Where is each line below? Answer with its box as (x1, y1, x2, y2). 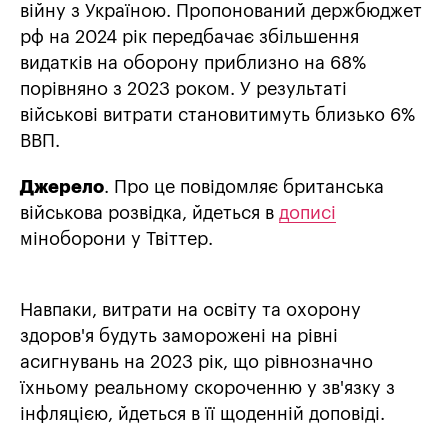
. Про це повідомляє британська (104, 178, 384, 197)
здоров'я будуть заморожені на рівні (20, 327, 338, 346)
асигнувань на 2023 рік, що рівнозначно (20, 353, 373, 372)
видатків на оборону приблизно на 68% (20, 54, 366, 73)
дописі (279, 204, 336, 223)
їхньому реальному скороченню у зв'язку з (20, 379, 395, 398)
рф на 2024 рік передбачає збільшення (20, 28, 359, 47)
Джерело (20, 178, 104, 197)
